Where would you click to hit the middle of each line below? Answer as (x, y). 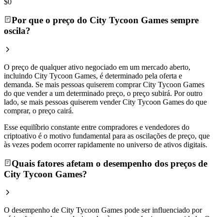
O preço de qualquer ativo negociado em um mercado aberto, (97, 67)
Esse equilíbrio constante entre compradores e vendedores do (97, 127)
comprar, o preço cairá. (39, 110)
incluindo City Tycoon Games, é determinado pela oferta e (93, 76)
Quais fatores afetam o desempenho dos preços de (109, 163)
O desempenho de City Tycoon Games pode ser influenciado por (103, 210)
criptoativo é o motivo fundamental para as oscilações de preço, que (107, 136)
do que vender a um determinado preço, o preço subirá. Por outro (103, 93)
